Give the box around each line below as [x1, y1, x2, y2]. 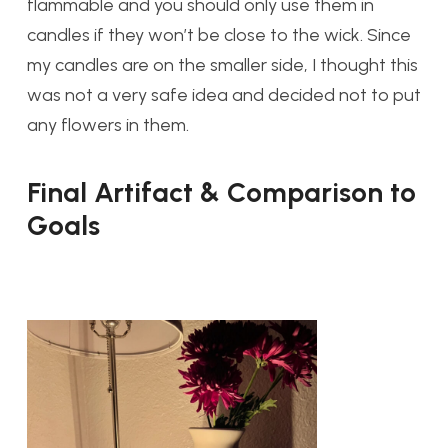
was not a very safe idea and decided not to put [27, 84, 421, 107]
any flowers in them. [27, 114, 189, 137]
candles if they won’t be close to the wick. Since [27, 24, 411, 47]
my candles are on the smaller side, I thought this [27, 54, 418, 77]
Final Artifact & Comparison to [27, 176, 416, 210]
